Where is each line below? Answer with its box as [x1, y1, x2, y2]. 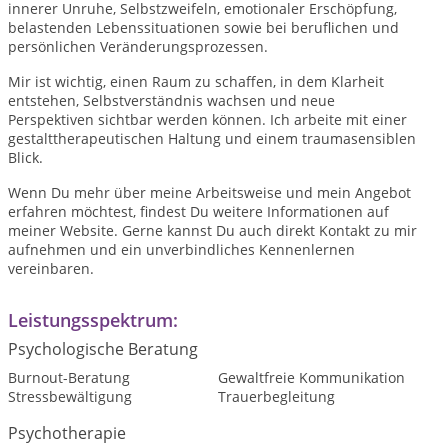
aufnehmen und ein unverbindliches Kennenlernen [8, 239, 355, 259]
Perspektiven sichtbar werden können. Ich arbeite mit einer [8, 109, 407, 129]
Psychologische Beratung [8, 337, 198, 360]
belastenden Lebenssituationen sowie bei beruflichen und [8, 17, 399, 37]
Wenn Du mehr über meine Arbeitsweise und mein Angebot [8, 182, 411, 202]
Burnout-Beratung [8, 367, 130, 387]
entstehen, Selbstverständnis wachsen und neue [8, 90, 335, 110]
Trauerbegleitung [217, 386, 335, 406]
